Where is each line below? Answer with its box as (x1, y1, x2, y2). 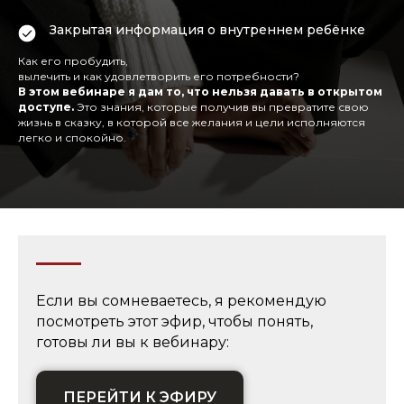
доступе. (18, 99, 77, 114)
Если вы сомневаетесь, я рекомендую (36, 292, 326, 310)
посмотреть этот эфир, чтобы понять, (36, 313, 313, 331)
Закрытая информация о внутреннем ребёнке (50, 21, 365, 38)
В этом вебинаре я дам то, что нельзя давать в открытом (18, 84, 382, 98)
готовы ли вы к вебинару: (36, 334, 229, 352)
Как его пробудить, (18, 53, 128, 68)
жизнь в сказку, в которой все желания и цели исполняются (18, 115, 365, 129)
